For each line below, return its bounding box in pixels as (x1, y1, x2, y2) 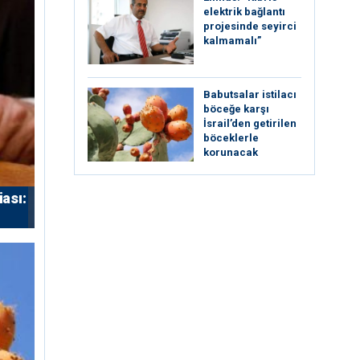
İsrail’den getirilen (203, 117, 297, 129)
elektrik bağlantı (203, 5, 285, 18)
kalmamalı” (203, 34, 261, 47)
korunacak (203, 145, 258, 158)
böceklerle (203, 131, 259, 144)
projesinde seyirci (203, 19, 297, 32)
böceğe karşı (203, 102, 269, 115)
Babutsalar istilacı (203, 88, 297, 100)
